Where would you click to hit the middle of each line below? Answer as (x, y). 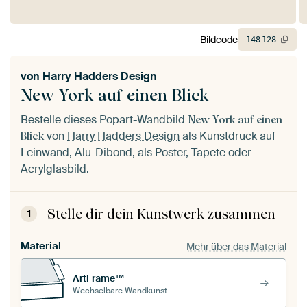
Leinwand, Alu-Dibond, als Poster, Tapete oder (136, 153)
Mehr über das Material (236, 246)
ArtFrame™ (99, 278)
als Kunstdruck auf (228, 136)
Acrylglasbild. (55, 169)
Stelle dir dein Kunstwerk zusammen (161, 214)
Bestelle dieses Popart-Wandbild (104, 120)
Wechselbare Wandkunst (120, 290)
